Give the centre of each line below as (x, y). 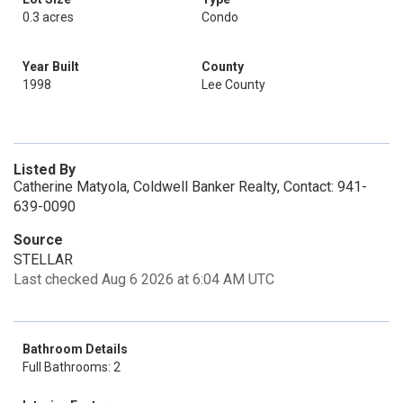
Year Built (51, 67)
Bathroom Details (75, 349)
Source (38, 240)
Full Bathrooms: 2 (72, 367)
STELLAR (43, 260)
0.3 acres (48, 17)
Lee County (233, 85)
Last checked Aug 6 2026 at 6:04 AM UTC (144, 279)
